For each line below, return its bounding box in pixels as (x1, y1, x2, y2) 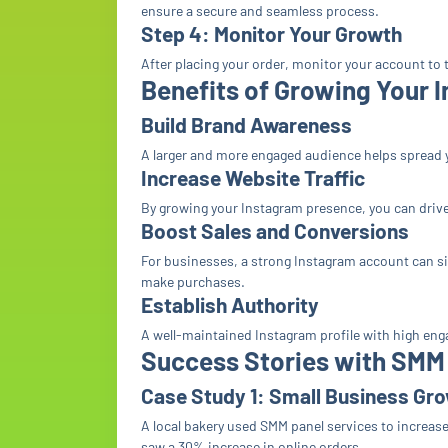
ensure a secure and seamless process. (141, 2, 379, 19)
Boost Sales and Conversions (141, 218, 409, 243)
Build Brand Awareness (141, 112, 352, 137)
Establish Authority (141, 292, 319, 317)
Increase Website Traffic (141, 165, 365, 190)
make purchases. (141, 273, 245, 290)
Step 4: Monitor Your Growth (141, 21, 402, 46)
